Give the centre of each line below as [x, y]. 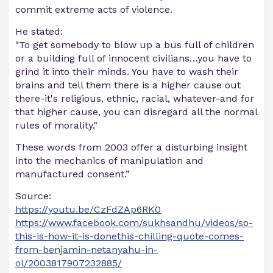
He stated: [39, 32]
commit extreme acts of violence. [94, 10]
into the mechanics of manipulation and [109, 161]
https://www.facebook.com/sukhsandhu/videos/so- [134, 223]
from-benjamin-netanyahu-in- [87, 250]
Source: [33, 196]
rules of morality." [56, 126]
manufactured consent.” [73, 174]
